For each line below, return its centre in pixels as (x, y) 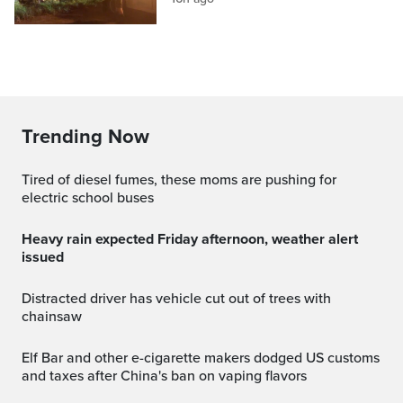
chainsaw (52, 317)
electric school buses (88, 198)
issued (43, 258)
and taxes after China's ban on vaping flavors (164, 376)
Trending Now (85, 137)
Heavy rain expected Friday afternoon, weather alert (27, 240)
